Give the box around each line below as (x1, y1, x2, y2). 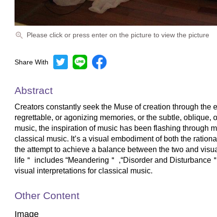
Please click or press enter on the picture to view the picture (27, 31, 209, 39)
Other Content (15, 190, 79, 201)
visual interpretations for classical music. (15, 167, 153, 175)
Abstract (15, 85, 53, 96)
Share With (15, 58, 48, 66)
